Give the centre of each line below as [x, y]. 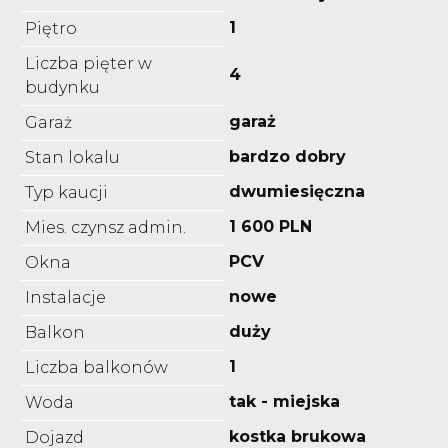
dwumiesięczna [297, 191]
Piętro [51, 28]
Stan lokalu [72, 157]
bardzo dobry [287, 156]
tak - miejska [284, 401]
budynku [62, 87]
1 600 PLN [270, 226]
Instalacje [65, 297]
